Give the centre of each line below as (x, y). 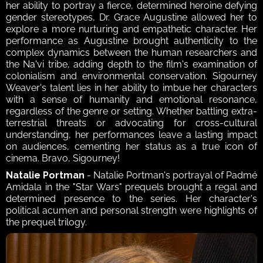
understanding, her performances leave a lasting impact (131, 134)
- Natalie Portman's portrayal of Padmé (171, 175)
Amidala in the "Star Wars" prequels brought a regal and (131, 187)
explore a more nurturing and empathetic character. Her (131, 29)
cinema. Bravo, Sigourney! (63, 158)
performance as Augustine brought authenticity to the (131, 41)
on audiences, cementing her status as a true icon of (131, 146)
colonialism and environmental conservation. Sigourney (131, 76)
